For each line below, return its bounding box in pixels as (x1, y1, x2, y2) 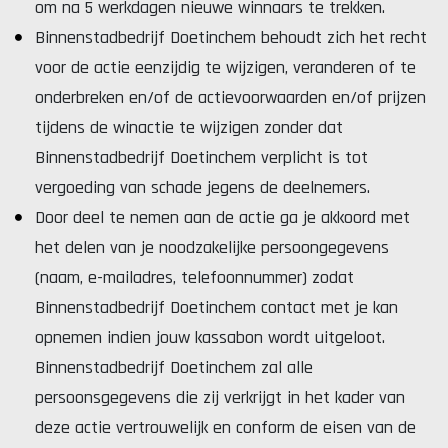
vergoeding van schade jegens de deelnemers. (35, 176, 370, 199)
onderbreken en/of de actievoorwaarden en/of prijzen (35, 86, 426, 109)
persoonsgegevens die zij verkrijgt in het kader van (35, 386, 405, 409)
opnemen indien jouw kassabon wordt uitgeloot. (35, 326, 385, 349)
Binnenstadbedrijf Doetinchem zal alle (35, 356, 313, 379)
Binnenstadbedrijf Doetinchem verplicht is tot (35, 146, 368, 169)
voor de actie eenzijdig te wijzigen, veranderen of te (35, 56, 416, 79)
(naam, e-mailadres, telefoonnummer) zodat (35, 266, 354, 289)
